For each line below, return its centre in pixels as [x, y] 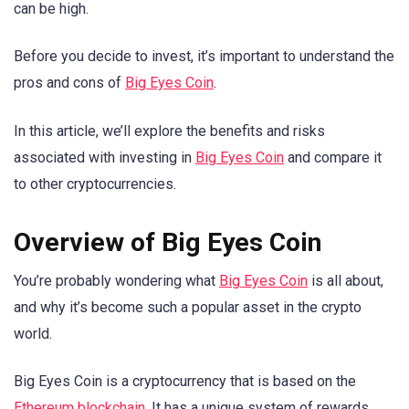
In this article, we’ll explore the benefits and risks [169, 131]
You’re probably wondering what [116, 280]
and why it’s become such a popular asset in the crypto [188, 307]
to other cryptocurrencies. [95, 184]
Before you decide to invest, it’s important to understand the [204, 57]
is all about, [346, 280]
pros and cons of [69, 83]
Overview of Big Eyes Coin [168, 242]
